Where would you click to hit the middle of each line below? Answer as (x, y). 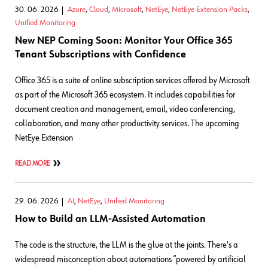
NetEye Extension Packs (210, 9)
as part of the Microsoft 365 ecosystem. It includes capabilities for (125, 95)
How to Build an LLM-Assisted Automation (110, 219)
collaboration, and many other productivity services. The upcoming (127, 123)
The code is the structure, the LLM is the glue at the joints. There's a (127, 245)
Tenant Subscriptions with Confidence (100, 54)
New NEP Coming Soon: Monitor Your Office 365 (124, 41)
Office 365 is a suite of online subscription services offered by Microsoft (133, 80)
